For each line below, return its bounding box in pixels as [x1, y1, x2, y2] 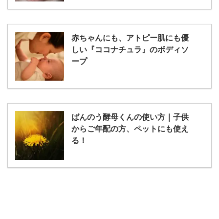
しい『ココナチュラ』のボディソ [71, 44, 189, 54]
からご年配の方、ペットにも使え [71, 123, 189, 133]
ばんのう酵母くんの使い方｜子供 [71, 111, 189, 122]
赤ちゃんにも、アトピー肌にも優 [71, 32, 189, 43]
